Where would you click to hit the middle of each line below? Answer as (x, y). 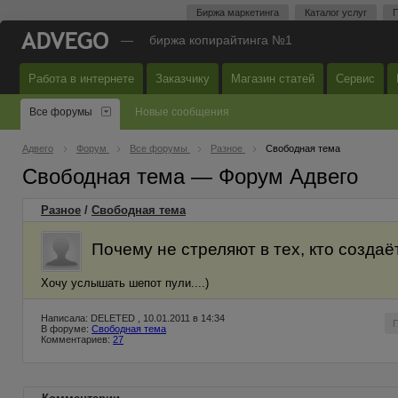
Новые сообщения (182, 112)
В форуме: (66, 329)
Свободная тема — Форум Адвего (190, 176)
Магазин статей (273, 79)
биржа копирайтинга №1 (221, 40)
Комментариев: (77, 339)
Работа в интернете (81, 79)
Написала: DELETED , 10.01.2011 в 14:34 (133, 318)
